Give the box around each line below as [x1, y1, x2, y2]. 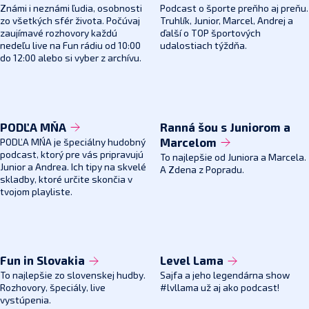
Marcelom [159, 137, 219, 150]
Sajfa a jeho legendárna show [159, 271, 290, 281]
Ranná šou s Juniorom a [159, 122, 290, 134]
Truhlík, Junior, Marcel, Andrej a [159, 17, 293, 26]
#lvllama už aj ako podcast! [159, 283, 279, 293]
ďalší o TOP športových [159, 29, 261, 39]
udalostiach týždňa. [159, 41, 247, 51]
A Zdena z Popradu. [159, 165, 244, 175]
